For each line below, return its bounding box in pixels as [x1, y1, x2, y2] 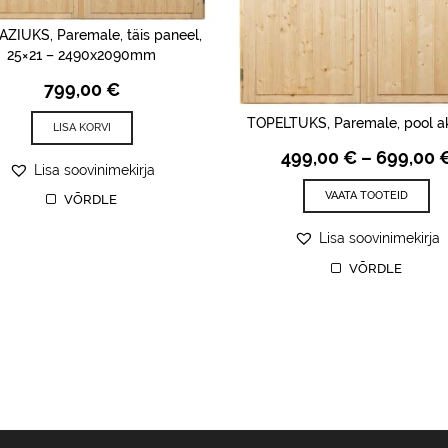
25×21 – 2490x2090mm [7, 47, 156, 64]
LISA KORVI [52, 121, 111, 135]
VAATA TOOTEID [325, 189, 408, 203]
